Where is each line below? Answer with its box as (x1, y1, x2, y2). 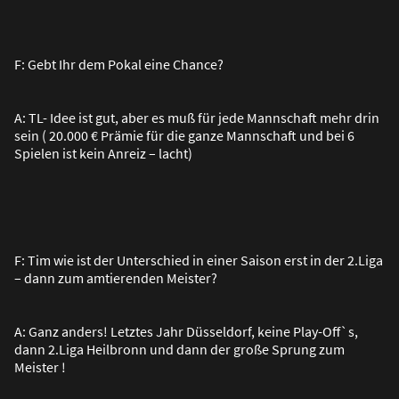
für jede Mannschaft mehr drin (195, 108, 379, 126)
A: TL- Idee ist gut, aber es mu (14, 108, 187, 126)
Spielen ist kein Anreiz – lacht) (14, 143, 192, 162)
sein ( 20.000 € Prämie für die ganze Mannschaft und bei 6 (14, 126, 354, 144)
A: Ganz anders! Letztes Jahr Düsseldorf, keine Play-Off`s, (14, 322, 358, 340)
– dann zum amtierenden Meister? (14, 268, 217, 287)
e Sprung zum (262, 339, 345, 358)
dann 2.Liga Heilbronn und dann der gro (14, 339, 254, 358)
